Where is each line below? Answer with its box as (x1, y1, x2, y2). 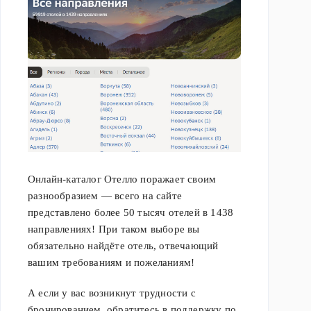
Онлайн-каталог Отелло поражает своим (28, 174, 217, 185)
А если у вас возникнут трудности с (28, 287, 196, 299)
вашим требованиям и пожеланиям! (28, 257, 195, 269)
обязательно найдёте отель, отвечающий (28, 240, 219, 252)
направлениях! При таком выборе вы (28, 224, 200, 235)
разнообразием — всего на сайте (28, 190, 182, 202)
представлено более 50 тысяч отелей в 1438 (28, 207, 234, 219)
